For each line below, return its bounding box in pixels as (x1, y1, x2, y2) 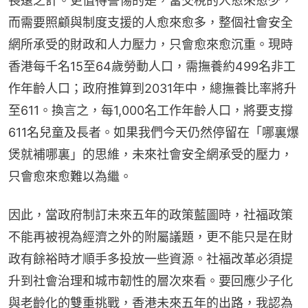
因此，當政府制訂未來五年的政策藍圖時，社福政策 (8, 207, 293, 222)
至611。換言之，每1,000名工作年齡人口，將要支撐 (8, 102, 293, 118)
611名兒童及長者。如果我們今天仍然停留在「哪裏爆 (8, 124, 299, 140)
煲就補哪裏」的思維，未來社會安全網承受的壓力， (8, 146, 293, 162)
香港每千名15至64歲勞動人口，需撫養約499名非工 (8, 58, 296, 74)
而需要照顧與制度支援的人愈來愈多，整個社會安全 (8, 14, 293, 30)
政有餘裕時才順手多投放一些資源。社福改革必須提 (8, 251, 293, 266)
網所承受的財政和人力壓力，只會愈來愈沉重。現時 (8, 36, 293, 52)
